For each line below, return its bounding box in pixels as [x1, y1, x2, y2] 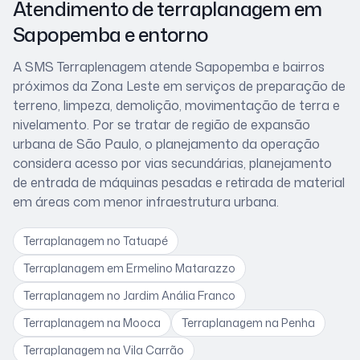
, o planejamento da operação [139, 135, 320, 153]
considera [13, 154, 75, 173]
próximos [13, 77, 72, 96]
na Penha [265, 315, 315, 331]
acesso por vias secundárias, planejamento [75, 154, 332, 173]
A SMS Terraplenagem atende [13, 58, 195, 76]
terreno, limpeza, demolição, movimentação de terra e [13, 96, 340, 115]
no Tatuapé [107, 233, 168, 249]
